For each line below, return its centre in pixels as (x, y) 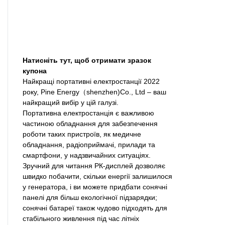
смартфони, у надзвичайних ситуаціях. (87, 155)
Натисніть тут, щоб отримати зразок (87, 60)
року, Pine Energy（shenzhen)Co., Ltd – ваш (94, 92)
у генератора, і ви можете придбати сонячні (95, 187)
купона (35, 71)
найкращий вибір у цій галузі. (71, 102)
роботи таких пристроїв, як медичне (82, 134)
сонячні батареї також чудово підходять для (95, 208)
